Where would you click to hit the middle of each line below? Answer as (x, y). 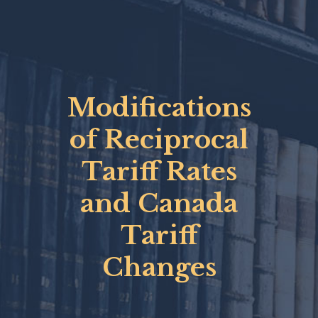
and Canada (159, 203)
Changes (159, 267)
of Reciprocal (159, 139)
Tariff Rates (159, 171)
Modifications (159, 107)
